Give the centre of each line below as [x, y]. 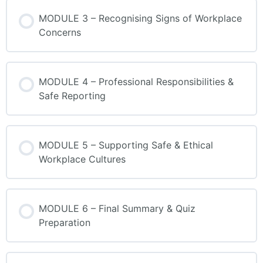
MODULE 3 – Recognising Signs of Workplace [140, 18]
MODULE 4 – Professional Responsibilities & [136, 82]
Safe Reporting [72, 96]
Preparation [65, 223]
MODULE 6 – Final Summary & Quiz [117, 209]
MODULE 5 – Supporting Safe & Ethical [126, 145]
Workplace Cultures [82, 159]
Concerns [60, 33]
